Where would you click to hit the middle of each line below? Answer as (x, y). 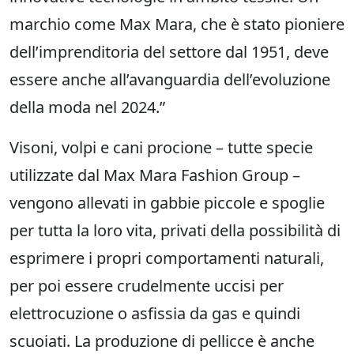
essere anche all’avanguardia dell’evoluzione (170, 80)
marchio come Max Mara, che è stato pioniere (177, 24)
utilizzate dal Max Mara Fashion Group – (155, 175)
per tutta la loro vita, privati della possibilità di (175, 231)
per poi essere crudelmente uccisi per (147, 286)
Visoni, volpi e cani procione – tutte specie (161, 148)
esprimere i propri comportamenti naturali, (167, 258)
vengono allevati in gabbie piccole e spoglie (167, 203)
